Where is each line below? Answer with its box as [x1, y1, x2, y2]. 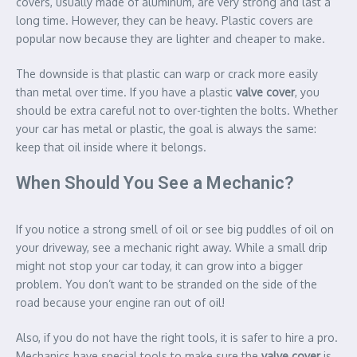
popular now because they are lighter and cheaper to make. [16, 31, 325, 45]
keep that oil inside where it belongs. [16, 139, 206, 154]
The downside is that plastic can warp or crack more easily [16, 66, 318, 80]
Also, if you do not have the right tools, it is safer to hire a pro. [16, 330, 338, 344]
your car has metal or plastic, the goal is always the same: [16, 121, 316, 135]
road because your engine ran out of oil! [16, 295, 225, 309]
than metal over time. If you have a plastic [16, 84, 236, 99]
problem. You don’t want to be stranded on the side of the [16, 277, 317, 291]
